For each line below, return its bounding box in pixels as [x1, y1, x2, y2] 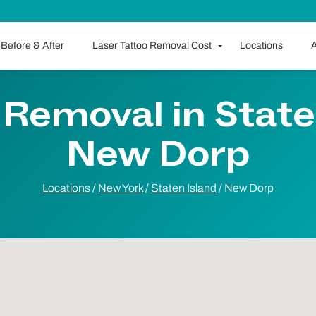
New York [98, 182, 143, 194]
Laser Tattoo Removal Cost [92, 40, 212, 51]
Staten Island [151, 182, 217, 194]
